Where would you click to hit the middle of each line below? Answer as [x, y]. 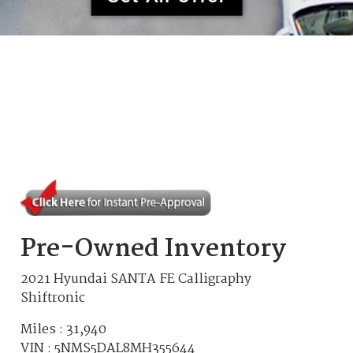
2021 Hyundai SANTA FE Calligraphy [136, 279]
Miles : [44, 329]
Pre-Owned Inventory [154, 249]
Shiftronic [53, 298]
